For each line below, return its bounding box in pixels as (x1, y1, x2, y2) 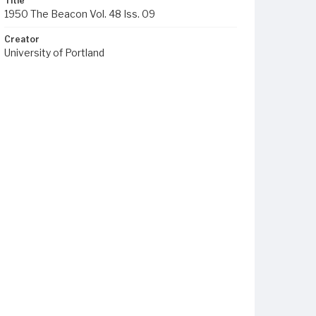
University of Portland (4, 47, 104, 59)
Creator (4, 34, 39, 44)
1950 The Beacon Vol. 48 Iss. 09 (4, 8, 155, 20)
